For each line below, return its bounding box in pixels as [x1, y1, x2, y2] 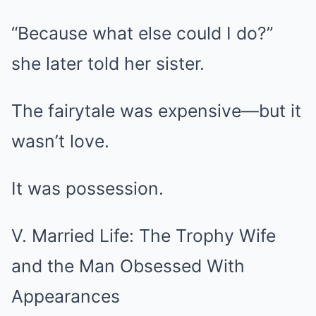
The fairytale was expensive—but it [11, 100, 301, 121]
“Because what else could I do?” [11, 23, 273, 44]
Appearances [11, 286, 120, 307]
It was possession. [11, 178, 164, 199]
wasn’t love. [11, 130, 109, 152]
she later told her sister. [11, 53, 205, 74]
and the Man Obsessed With [11, 255, 245, 276]
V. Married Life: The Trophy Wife [11, 225, 276, 246]
